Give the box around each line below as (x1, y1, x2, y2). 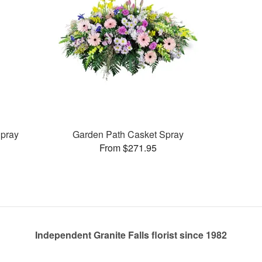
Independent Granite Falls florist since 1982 (35, 228, 227, 242)
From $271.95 (99, 140, 157, 154)
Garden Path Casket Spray (73, 127, 184, 141)
